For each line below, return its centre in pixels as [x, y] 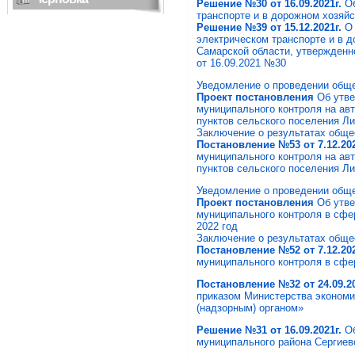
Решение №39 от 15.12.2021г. [269, 27]
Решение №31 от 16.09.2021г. [271, 330]
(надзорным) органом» [250, 308]
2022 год [217, 226]
